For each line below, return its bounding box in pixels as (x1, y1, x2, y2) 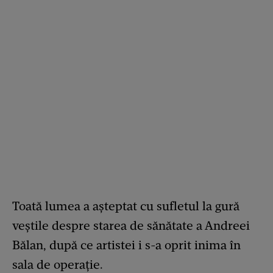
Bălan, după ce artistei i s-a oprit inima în (12, 238, 241, 253)
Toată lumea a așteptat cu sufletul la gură (12, 199, 239, 214)
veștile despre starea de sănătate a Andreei (12, 218, 250, 233)
